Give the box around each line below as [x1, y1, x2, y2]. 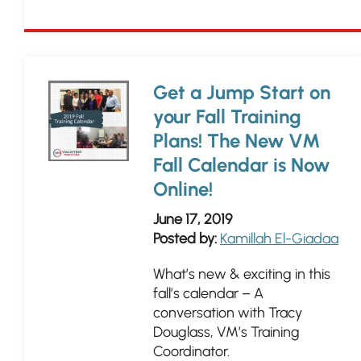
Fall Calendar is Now [153, 153, 330, 176]
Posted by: [153, 230, 217, 247]
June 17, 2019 [153, 210, 232, 228]
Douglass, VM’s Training [153, 323, 300, 341]
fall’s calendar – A [153, 284, 263, 302]
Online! [153, 177, 213, 201]
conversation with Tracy [153, 304, 302, 322]
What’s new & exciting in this [153, 265, 330, 283]
